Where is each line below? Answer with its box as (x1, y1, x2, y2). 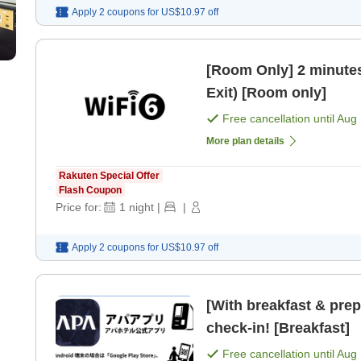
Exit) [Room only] (206, 84, 326, 101)
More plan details (206, 135, 284, 147)
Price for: (56, 200, 102, 214)
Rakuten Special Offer (59, 169, 160, 181)
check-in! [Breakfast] (206, 319, 350, 336)
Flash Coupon (59, 184, 122, 196)
